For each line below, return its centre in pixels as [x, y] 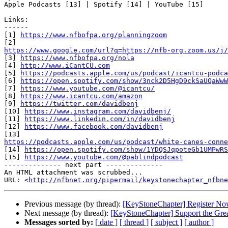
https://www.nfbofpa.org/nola [77, 58]
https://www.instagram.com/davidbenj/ [98, 111]
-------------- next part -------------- [83, 165]
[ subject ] [166, 222]
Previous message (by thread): [74, 204]
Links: [16, 20]
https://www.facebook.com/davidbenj [94, 127]
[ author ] [199, 222]
